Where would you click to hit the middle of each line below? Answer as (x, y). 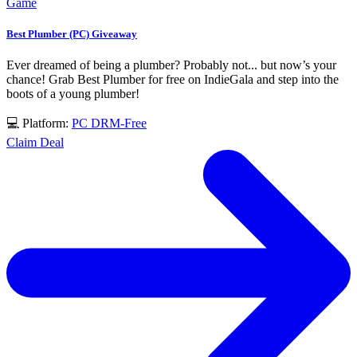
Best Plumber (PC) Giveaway (72, 33)
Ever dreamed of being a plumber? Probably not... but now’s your (171, 65)
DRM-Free (119, 123)
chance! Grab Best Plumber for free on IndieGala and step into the (173, 79)
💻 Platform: (39, 123)
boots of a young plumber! (73, 93)
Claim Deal (35, 142)
